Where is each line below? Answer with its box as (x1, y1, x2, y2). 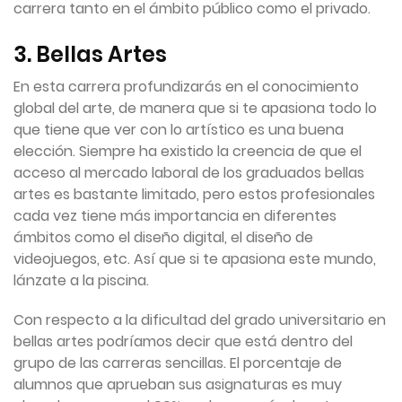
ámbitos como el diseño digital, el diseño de (13, 227, 313, 249)
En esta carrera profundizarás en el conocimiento (13, 76, 359, 98)
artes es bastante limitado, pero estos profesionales (13, 184, 375, 205)
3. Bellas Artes (13, 39, 167, 70)
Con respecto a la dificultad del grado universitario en (13, 310, 386, 331)
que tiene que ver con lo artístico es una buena (13, 119, 344, 141)
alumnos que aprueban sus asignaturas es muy (13, 374, 342, 396)
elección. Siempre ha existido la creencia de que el (13, 141, 362, 162)
